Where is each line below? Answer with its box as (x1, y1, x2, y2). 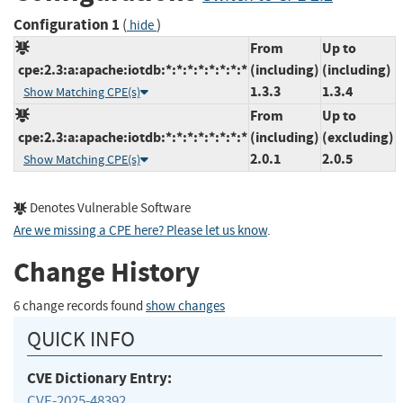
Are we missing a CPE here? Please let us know (13, 221, 267, 239)
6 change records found (13, 297, 146, 315)
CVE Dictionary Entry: (27, 367, 172, 389)
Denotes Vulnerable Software (27, 199, 191, 217)
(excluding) (322, 127, 394, 147)
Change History (13, 254, 200, 291)
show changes (146, 297, 225, 315)
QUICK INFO (27, 325, 135, 353)
